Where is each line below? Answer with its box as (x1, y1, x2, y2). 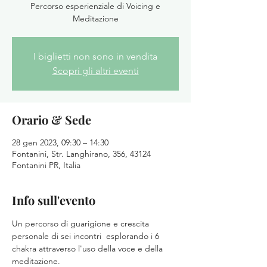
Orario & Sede (12, 111, 91, 128)
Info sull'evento (12, 192, 95, 208)
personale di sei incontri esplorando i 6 (12, 231, 162, 241)
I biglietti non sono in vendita (33, 51, 157, 62)
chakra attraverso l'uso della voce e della (12, 243, 165, 254)
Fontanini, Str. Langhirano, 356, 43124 (12, 148, 151, 159)
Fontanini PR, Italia (12, 160, 80, 170)
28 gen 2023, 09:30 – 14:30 (12, 137, 108, 148)
